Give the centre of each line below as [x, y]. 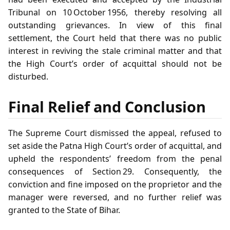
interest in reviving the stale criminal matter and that [115, 51]
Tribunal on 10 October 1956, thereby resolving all [115, 12]
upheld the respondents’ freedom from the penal [115, 159]
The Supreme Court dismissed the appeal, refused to [115, 133]
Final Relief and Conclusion [107, 107]
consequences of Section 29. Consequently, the [115, 172]
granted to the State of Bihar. [64, 210]
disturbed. [28, 76]
